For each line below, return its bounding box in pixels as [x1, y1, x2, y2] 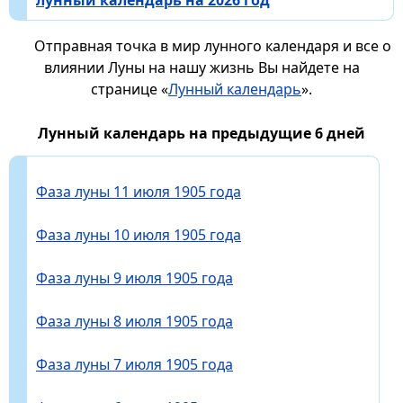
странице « [91, 78, 168, 99]
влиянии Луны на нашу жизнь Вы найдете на [43, 57, 360, 77]
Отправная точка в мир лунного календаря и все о [33, 35, 391, 56]
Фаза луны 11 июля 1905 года [36, 181, 241, 201]
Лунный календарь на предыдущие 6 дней [38, 122, 365, 143]
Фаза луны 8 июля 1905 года [36, 310, 233, 331]
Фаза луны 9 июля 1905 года [36, 267, 233, 288]
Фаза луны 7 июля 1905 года [36, 354, 233, 374]
